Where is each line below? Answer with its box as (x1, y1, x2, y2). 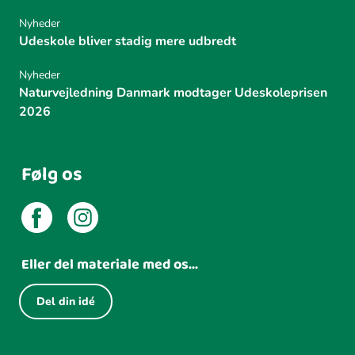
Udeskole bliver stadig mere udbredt (19, 32, 236, 50)
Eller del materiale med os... (21, 253, 198, 276)
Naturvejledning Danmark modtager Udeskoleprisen (19, 83, 327, 101)
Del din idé (36, 293, 95, 309)
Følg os (21, 158, 82, 190)
